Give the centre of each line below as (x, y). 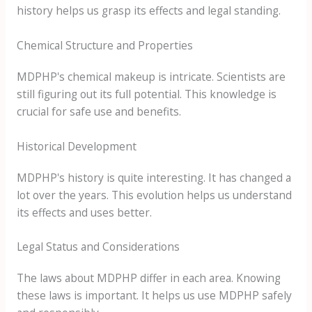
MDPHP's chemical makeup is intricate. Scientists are (151, 76)
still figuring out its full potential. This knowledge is (146, 94)
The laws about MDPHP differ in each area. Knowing (148, 278)
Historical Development (76, 146)
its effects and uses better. (84, 212)
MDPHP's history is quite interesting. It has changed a (154, 177)
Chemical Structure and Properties (104, 45)
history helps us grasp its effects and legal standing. (148, 11)
